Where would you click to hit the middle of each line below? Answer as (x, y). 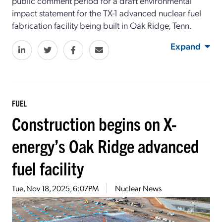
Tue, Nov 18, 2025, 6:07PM (55, 188)
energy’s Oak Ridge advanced (106, 145)
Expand (186, 46)
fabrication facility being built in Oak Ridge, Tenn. (102, 25)
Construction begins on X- (94, 123)
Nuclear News (138, 188)
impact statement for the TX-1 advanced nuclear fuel (107, 12)
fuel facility (48, 167)
